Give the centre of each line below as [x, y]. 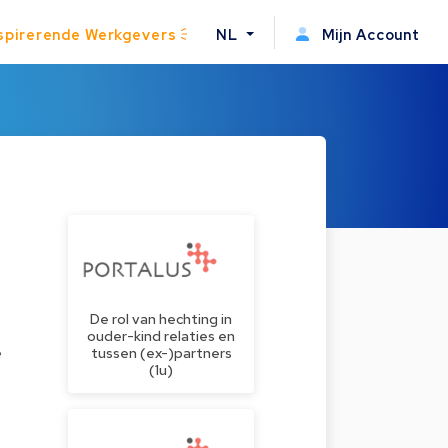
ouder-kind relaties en [161, 336]
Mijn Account [368, 34]
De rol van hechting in [161, 319]
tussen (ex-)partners [161, 353]
